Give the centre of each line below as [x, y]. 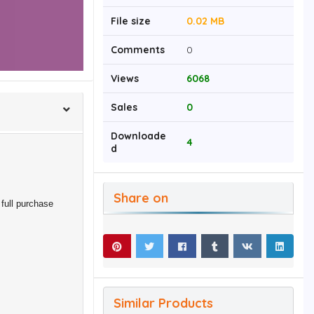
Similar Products [163, 303]
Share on [141, 198]
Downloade [138, 136]
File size [131, 21]
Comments [138, 50]
